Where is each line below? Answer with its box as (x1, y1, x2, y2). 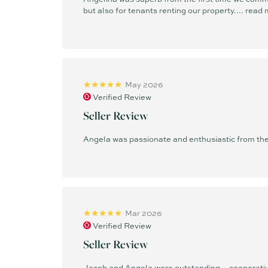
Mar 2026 (125, 208, 162, 218)
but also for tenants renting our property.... (83, 4, 245, 16)
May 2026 (125, 79, 163, 90)
